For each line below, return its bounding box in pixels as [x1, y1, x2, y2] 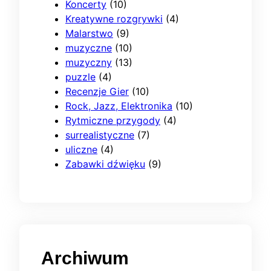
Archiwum [41, 248, 129, 269]
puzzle [65, 71, 96, 83]
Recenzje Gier [65, 85, 129, 98]
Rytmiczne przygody [65, 114, 160, 127]
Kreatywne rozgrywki [65, 13, 163, 25]
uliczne [65, 143, 97, 156]
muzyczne [65, 42, 112, 54]
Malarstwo [65, 27, 113, 40]
